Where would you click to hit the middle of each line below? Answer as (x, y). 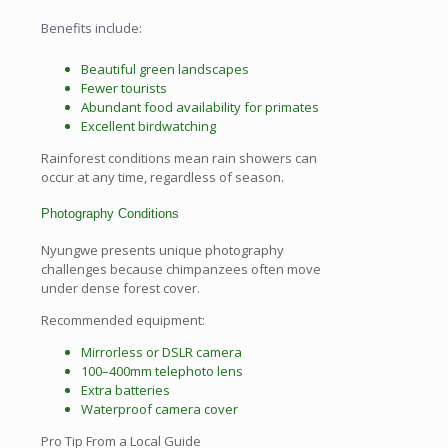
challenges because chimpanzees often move (181, 268)
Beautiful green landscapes (165, 69)
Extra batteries (125, 389)
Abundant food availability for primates (200, 107)
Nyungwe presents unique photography (162, 249)
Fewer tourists (124, 88)
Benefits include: (91, 28)
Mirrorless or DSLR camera (161, 351)
